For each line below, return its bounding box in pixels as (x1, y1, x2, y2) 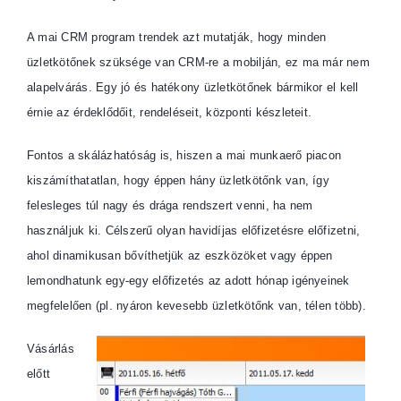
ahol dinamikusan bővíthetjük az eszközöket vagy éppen (27, 248, 333, 262)
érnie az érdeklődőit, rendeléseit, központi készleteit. (27, 105, 312, 119)
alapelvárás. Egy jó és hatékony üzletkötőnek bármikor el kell (27, 80, 359, 94)
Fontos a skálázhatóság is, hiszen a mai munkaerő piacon (27, 148, 342, 162)
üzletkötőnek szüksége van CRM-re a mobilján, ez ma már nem (27, 55, 370, 69)
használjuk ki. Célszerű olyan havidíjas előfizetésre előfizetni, (27, 223, 361, 237)
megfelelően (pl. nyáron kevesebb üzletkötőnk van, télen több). (27, 298, 366, 312)
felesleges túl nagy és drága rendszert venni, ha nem (27, 198, 313, 212)
